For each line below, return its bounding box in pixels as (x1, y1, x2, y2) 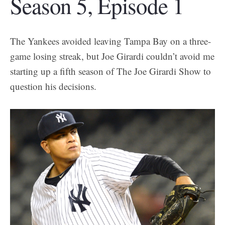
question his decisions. (10, 79, 96, 92)
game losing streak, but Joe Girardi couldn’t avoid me (10, 49, 214, 62)
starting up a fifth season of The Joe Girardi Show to (10, 64, 211, 77)
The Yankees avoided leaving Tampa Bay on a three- (10, 34, 211, 47)
